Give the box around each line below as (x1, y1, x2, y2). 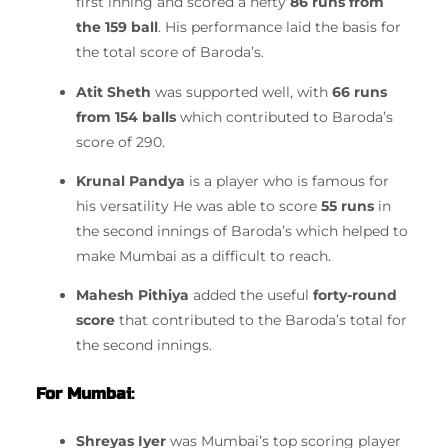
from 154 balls (76, 107, 176, 126)
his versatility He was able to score (76, 196, 321, 215)
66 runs (332, 82, 387, 101)
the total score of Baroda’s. (76, 43, 264, 62)
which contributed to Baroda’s (176, 107, 393, 126)
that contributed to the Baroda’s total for (115, 311, 407, 330)
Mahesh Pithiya (76, 286, 189, 305)
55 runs (321, 196, 374, 215)
